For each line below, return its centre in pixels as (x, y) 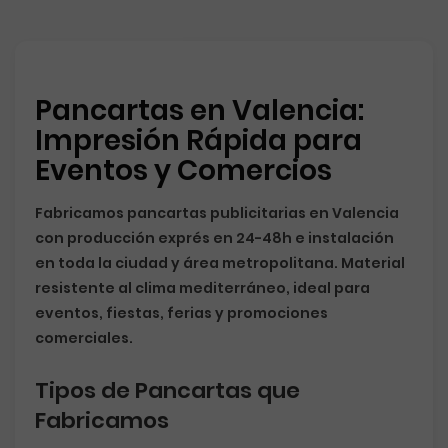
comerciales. (84, 338)
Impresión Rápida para (198, 140)
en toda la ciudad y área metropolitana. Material (220, 263)
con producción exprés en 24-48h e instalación (214, 238)
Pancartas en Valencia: (199, 110)
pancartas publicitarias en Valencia (263, 213)
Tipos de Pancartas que (167, 390)
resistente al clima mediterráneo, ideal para (202, 288)
